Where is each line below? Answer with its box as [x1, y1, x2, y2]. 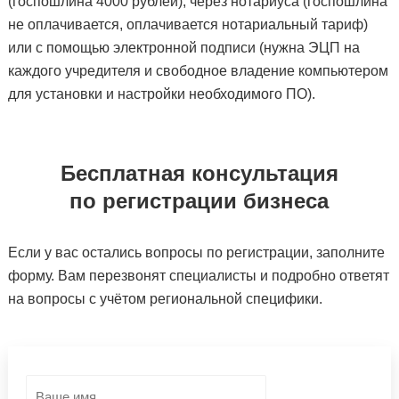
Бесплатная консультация [60, 161, 338, 185]
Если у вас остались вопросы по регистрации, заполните [7, 245, 385, 260]
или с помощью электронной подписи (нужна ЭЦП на [7, 40, 360, 55]
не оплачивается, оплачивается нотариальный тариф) [7, 17, 368, 32]
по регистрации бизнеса [69, 189, 330, 213]
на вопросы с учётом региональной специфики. [7, 291, 322, 306]
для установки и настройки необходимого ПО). [7, 86, 315, 102]
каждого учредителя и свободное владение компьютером [7, 63, 388, 78]
